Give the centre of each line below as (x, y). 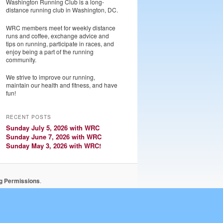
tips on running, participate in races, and (60, 43)
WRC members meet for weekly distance (61, 27)
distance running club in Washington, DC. (62, 10)
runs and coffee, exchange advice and (57, 35)
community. (21, 59)
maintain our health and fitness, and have (62, 85)
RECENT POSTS (29, 117)
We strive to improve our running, (51, 77)
